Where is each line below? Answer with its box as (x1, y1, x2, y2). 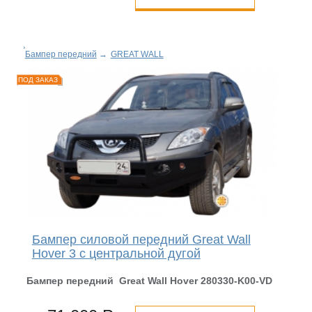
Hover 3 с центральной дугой (31, 247, 201, 261)
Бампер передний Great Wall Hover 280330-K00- (26, 275, 259, 287)
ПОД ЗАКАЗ (17, 75, 58, 84)
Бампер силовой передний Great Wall (31, 233, 251, 247)
